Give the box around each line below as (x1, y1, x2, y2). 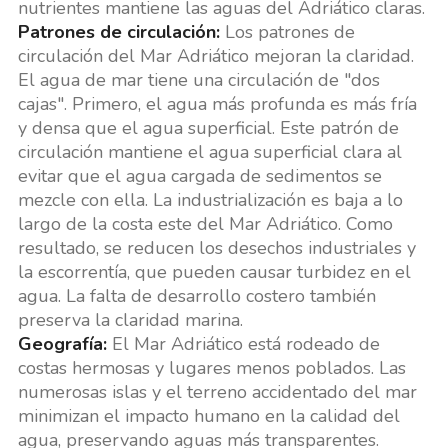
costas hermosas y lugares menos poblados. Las (17, 356, 406, 381)
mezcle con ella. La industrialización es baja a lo (17, 188, 403, 213)
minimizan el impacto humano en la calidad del (17, 404, 400, 429)
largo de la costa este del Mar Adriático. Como (17, 212, 393, 237)
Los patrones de (219, 20, 355, 45)
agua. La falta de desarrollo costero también (17, 284, 376, 309)
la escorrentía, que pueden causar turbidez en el (17, 260, 411, 285)
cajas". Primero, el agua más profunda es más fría (17, 92, 417, 117)
